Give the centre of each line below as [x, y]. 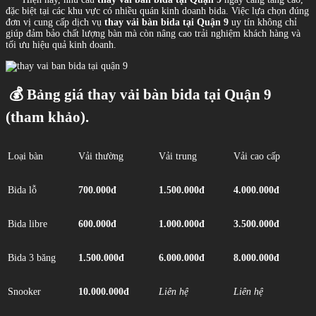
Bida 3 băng [32, 257]
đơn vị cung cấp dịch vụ [55, 23]
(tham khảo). [47, 117]
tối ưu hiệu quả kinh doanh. [61, 45]
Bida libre [28, 224]
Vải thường [101, 156]
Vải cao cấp [257, 156]
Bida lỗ [22, 190]
